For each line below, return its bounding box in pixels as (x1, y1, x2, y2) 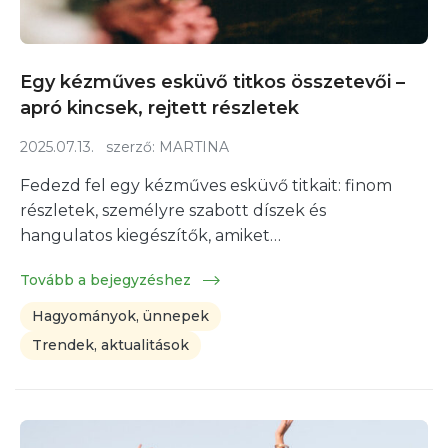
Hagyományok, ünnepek (32, 306, 209, 325)
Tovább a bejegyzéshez (20, 270, 195, 289)
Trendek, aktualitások (32, 335, 189, 354)
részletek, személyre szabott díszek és (20, 200, 326, 220)
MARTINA (159, 137, 229, 156)
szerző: (94, 137, 159, 156)
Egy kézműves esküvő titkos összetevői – (20, 70, 405, 93)
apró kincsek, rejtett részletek (20, 96, 299, 119)
